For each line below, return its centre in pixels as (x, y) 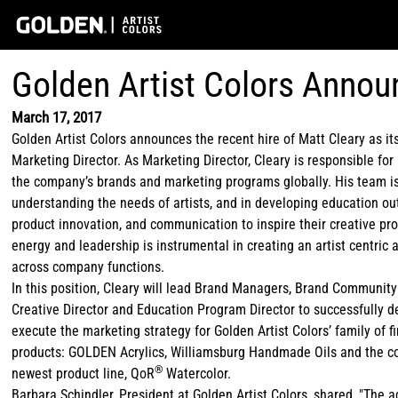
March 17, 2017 (57, 117)
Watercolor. (197, 374)
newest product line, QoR (84, 374)
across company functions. (88, 267)
